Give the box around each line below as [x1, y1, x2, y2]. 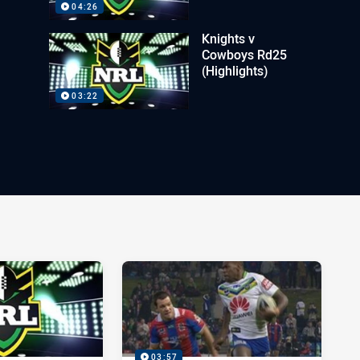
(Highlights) [202, 62, 268, 80]
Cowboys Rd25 [202, 46, 288, 63]
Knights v [202, 30, 256, 47]
